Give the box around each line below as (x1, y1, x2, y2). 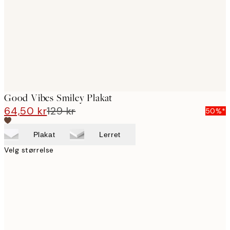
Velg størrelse (4, 145, 54, 155)
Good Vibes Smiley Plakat (4, 91, 113, 105)
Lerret (99, 130, 121, 139)
